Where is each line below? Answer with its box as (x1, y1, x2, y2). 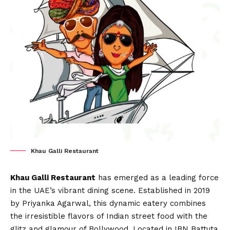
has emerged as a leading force (95, 172, 219, 182)
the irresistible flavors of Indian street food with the (10, 211, 207, 221)
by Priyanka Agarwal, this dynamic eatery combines (10, 198, 206, 208)
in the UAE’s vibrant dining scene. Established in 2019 (10, 185, 210, 195)
